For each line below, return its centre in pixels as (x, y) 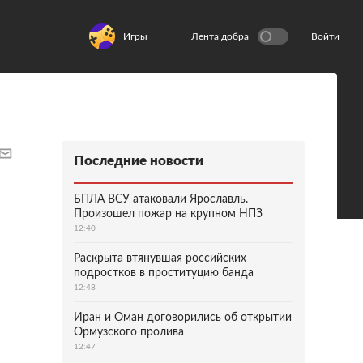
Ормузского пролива (129, 332)
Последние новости (139, 161)
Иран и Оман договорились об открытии (183, 318)
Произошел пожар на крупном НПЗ (168, 214)
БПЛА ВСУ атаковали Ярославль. (161, 199)
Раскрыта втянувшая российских (160, 258)
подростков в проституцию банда (164, 273)
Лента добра (220, 36)
